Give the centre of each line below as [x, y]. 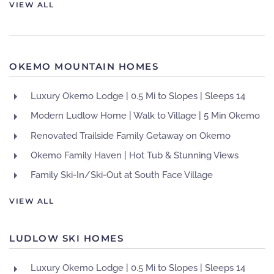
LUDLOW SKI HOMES [66, 238]
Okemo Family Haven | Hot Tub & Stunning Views [135, 155]
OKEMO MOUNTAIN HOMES [84, 66]
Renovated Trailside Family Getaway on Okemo [131, 135]
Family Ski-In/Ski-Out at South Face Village [122, 175]
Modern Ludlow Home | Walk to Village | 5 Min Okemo [145, 116]
